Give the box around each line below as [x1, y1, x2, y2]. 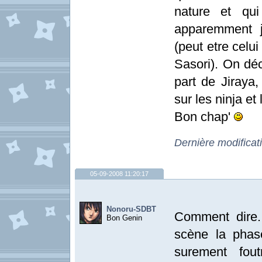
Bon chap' [174, 109, 234, 124]
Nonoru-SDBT [106, 205, 156, 213]
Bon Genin [106, 213, 142, 222]
